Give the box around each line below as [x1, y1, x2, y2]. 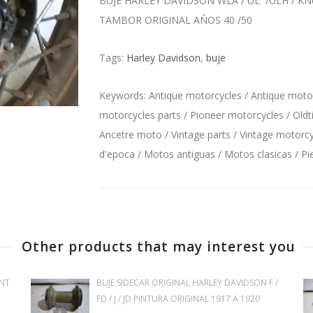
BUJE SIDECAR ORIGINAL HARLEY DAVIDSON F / [96, 277, 278, 289]
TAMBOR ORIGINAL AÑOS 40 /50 [99, 13, 252, 27]
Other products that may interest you [21, 238, 296, 256]
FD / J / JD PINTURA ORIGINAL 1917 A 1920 [96, 293, 260, 305]
